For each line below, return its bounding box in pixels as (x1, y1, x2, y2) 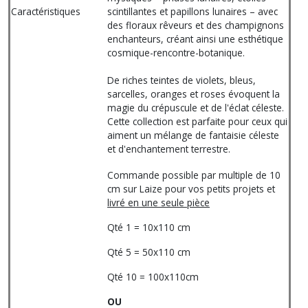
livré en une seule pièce (107, 196, 210, 209)
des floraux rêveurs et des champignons (107, 19, 284, 32)
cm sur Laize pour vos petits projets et (107, 182, 275, 195)
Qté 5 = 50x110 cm (107, 245, 190, 258)
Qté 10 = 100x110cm (107, 270, 199, 283)
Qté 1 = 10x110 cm (107, 221, 190, 234)
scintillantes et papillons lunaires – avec (107, 5, 278, 18)
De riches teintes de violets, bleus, (107, 74, 256, 87)
